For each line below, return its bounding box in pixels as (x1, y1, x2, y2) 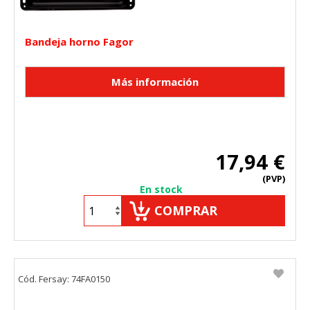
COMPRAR (154, 202, 217, 219)
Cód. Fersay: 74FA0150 (18, 273, 110, 286)
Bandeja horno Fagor (25, 35, 134, 49)
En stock (140, 183, 183, 197)
